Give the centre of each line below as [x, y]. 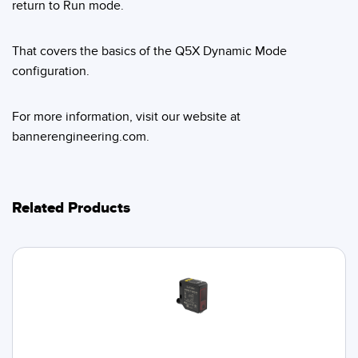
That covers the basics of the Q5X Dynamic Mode [149, 51]
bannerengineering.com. [81, 136]
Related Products [71, 208]
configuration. [51, 71]
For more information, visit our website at [126, 116]
